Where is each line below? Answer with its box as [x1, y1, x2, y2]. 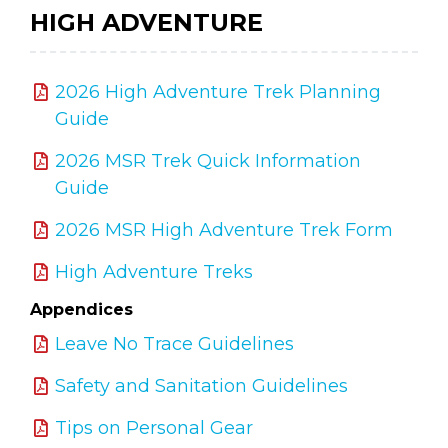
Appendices [30, 299, 133, 319]
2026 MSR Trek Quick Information [55, 149, 361, 172]
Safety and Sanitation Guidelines [55, 375, 348, 397]
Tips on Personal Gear [55, 417, 253, 439]
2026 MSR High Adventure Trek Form [55, 218, 393, 241]
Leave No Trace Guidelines [55, 333, 294, 355]
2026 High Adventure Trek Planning [55, 80, 381, 103]
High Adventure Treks [55, 260, 253, 283]
